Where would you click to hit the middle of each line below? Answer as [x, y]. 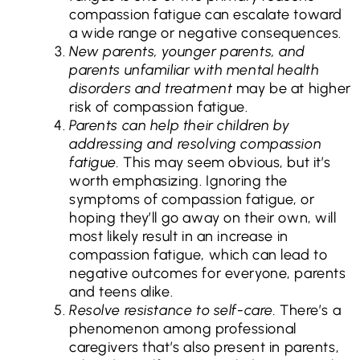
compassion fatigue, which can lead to [198, 255]
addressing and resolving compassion [196, 144]
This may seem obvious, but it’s [227, 163]
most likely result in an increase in [179, 237]
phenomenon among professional [183, 329]
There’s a [311, 311]
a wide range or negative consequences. [205, 33]
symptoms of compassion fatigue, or [192, 200]
